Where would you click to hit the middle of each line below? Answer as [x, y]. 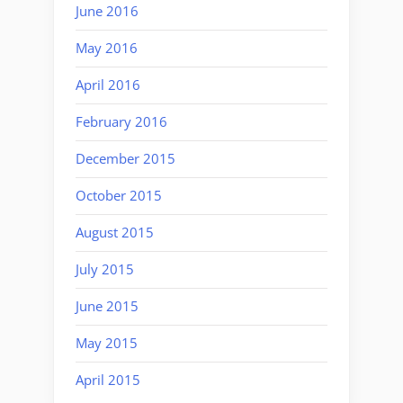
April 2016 [108, 85]
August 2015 [115, 233]
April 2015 [108, 380]
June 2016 [107, 11]
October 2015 [119, 196]
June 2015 [107, 306]
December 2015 [125, 159]
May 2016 [107, 48]
